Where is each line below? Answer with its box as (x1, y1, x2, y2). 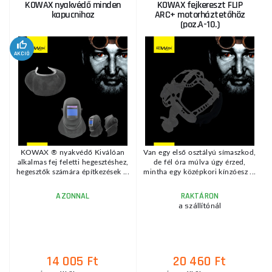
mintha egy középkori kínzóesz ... (143, 168, 256, 175)
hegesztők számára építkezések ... (16, 168, 130, 175)
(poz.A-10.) (180, 18, 220, 31)
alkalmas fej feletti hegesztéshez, (17, 158, 129, 166)
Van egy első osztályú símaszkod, (143, 149, 256, 156)
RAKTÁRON (180, 191, 219, 202)
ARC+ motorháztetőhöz (154, 8, 245, 21)
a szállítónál (178, 202, 221, 210)
